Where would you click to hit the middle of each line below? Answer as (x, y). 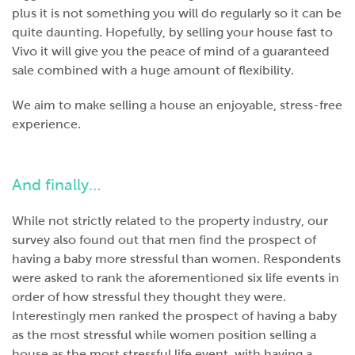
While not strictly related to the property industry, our (170, 221)
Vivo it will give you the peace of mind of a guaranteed (171, 51)
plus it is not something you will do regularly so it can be (177, 13)
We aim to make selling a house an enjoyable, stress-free (177, 105)
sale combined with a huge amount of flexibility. (153, 70)
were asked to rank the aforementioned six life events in (176, 278)
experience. (46, 124)
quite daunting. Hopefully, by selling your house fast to (172, 32)
